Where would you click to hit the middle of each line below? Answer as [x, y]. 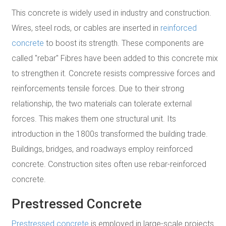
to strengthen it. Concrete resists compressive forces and [113, 73]
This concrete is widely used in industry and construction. [111, 12]
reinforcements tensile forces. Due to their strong [98, 88]
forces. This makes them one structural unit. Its [94, 118]
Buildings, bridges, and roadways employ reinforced [102, 149]
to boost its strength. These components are [124, 43]
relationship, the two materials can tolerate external [102, 103]
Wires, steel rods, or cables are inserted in [86, 27]
